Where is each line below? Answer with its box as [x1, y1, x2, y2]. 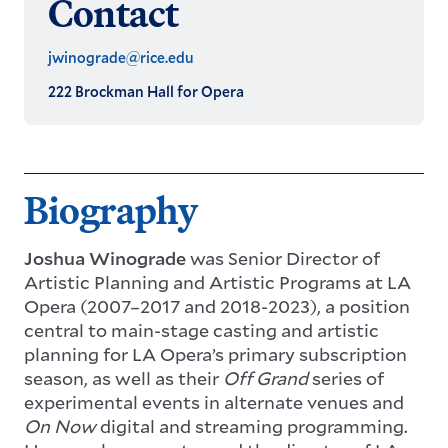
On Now [24, 414, 96, 439]
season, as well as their [24, 366, 223, 391]
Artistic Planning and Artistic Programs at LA [24, 270, 411, 295]
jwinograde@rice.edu [48, 48, 194, 68]
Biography [24, 186, 198, 235]
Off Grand [223, 366, 308, 391]
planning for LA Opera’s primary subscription [24, 342, 407, 367]
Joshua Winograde [24, 246, 186, 271]
